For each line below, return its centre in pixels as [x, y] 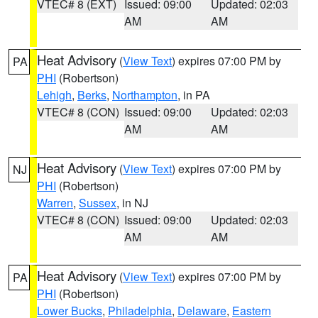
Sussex [98, 203]
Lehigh [54, 95]
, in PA [194, 95]
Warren [55, 203]
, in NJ [132, 203]
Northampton [145, 95]
